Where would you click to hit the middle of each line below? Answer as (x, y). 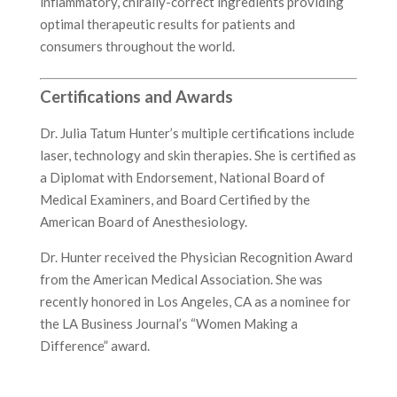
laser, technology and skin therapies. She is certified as (198, 156)
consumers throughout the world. (137, 47)
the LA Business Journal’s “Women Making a (168, 324)
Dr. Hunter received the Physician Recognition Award (196, 257)
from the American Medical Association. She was (181, 280)
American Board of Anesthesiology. (143, 222)
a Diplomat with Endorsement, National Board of (182, 178)
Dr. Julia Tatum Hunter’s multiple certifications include (197, 133)
